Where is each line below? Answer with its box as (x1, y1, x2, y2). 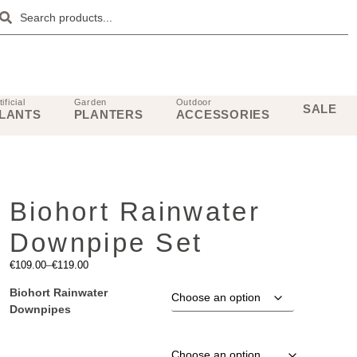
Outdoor (175, 96, 212, 107)
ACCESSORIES (175, 107, 270, 121)
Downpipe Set (9, 228, 203, 257)
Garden (73, 96, 108, 107)
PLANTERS (73, 107, 143, 121)
